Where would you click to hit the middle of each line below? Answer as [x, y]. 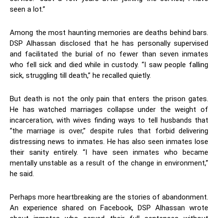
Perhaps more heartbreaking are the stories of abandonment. [109, 197]
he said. [22, 174]
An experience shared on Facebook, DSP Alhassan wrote [109, 208]
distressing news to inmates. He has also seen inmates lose [109, 142]
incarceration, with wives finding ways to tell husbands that [109, 120]
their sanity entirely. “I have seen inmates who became [109, 153]
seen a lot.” [27, 9]
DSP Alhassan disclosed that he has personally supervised [109, 44]
